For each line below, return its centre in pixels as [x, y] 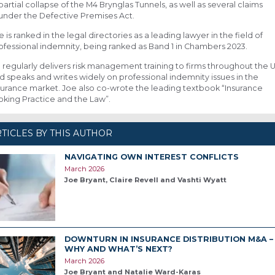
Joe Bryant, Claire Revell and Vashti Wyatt [145, 180]
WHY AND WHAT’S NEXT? [118, 249]
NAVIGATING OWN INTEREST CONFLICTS [151, 157]
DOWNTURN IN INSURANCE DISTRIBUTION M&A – [168, 239]
